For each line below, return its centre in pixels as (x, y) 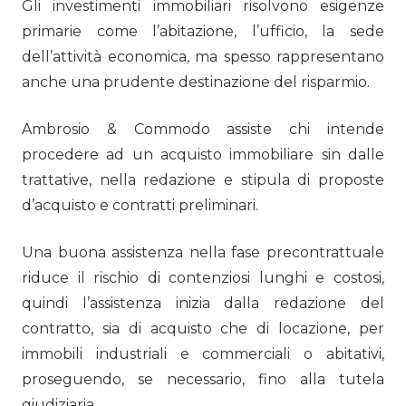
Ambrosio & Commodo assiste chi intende (203, 129)
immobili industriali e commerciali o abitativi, (203, 354)
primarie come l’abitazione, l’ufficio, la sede (203, 31)
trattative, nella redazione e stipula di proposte (203, 180)
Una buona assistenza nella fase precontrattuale (203, 252)
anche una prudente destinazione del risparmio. (196, 82)
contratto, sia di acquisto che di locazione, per (203, 329)
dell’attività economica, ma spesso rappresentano (203, 57)
